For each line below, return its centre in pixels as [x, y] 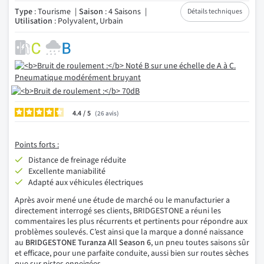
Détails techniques [215, 11]
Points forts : [37, 145]
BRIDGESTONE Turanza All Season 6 [88, 243]
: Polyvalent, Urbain [88, 21]
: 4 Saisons [122, 12]
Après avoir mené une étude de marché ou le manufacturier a [122, 200]
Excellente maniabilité [67, 171]
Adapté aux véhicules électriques [86, 183]
